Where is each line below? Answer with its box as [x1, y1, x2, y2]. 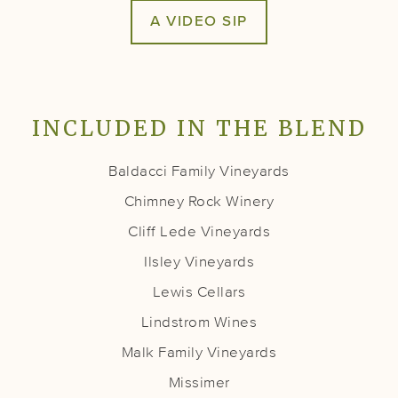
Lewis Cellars [152, 284, 246, 300]
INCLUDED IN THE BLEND [31, 114, 367, 142]
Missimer [168, 375, 230, 391]
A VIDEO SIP [150, 13, 248, 29]
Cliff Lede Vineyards [128, 224, 270, 240]
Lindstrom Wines [140, 314, 258, 330]
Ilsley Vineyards [144, 254, 254, 270]
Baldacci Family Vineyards [108, 163, 290, 179]
